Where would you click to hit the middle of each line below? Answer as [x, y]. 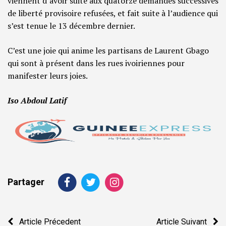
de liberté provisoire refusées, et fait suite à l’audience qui [113, 13]
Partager [26, 182]
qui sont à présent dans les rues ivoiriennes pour [96, 63]
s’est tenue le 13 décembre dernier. [71, 25]
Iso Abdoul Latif [37, 100]
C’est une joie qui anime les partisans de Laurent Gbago [108, 50]
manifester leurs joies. [48, 75]
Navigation [37, 215]
